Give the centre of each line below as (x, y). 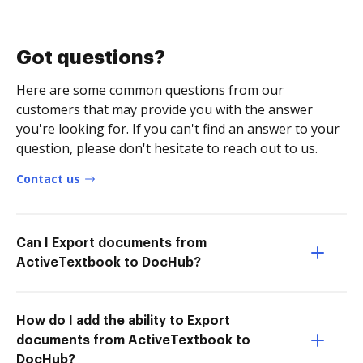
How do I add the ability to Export (123, 320)
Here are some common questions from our (150, 90)
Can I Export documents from (111, 243)
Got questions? (91, 57)
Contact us (48, 178)
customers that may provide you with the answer (164, 109)
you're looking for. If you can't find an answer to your (178, 128)
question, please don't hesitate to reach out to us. (167, 148)
